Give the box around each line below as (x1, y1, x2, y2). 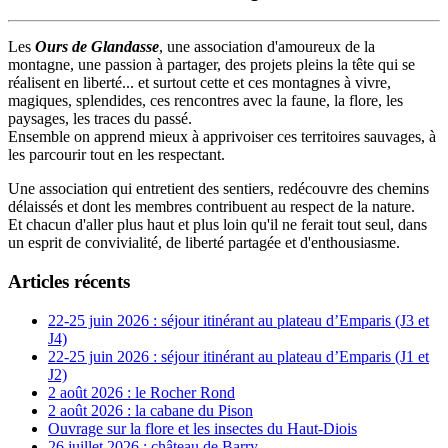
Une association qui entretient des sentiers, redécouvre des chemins (8, 180, 429, 198)
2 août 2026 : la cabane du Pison (48, 401, 253, 419)
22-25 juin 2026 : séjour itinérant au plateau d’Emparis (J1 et (48, 347, 429, 365)
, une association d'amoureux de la (159, 38, 375, 56)
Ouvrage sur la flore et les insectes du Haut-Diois (48, 419, 357, 437)
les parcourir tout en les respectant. (8, 146, 225, 164)
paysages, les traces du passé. (8, 110, 192, 128)
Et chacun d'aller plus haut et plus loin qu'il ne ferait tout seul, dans (8, 216, 427, 234)
